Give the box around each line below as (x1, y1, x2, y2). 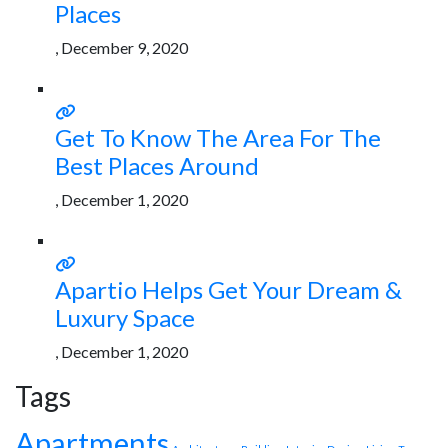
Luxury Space (55, 302, 195, 332)
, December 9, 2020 (55, 37, 188, 57)
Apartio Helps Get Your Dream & (55, 274, 402, 304)
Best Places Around (55, 150, 259, 180)
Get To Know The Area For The (55, 122, 381, 152)
